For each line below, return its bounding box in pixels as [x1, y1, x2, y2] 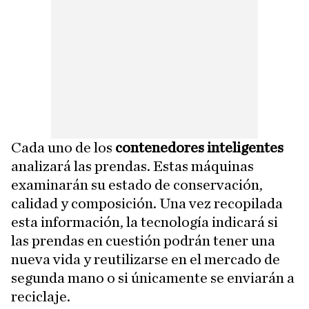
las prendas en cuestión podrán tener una [11, 233, 275, 248]
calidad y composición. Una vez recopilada [11, 196, 283, 211]
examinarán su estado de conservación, [11, 177, 263, 192]
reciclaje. [11, 289, 70, 304]
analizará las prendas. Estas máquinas [11, 159, 254, 174]
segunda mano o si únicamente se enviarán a [11, 270, 295, 286]
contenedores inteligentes [115, 140, 283, 155]
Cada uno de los [11, 140, 115, 155]
